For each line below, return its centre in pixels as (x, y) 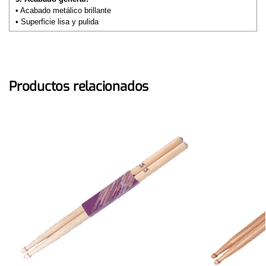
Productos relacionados (79, 86)
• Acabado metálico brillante (63, 11)
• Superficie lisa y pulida (57, 22)
